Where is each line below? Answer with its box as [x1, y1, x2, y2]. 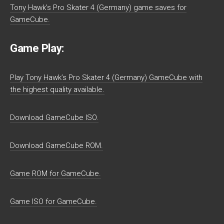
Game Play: [10, 42, 64, 54]
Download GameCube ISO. [10, 113, 98, 122]
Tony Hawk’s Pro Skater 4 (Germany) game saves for [10, 3, 186, 12]
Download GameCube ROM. [10, 141, 103, 150]
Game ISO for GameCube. [10, 197, 97, 206]
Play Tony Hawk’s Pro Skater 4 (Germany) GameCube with [10, 73, 202, 82]
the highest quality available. [10, 85, 104, 94]
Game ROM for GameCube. [10, 169, 101, 178]
